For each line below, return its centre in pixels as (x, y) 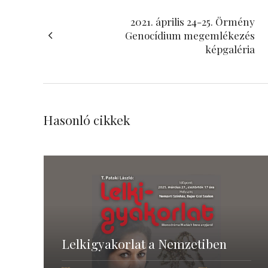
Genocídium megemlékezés (190, 35)
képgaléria (230, 49)
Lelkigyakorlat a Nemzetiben (144, 244)
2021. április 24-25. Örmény (193, 22)
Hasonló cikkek (87, 120)
